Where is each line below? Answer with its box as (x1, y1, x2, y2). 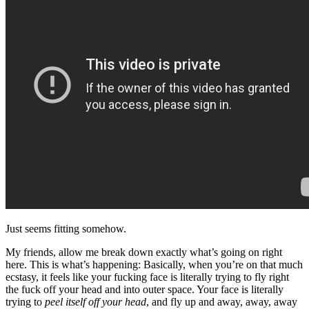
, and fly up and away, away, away (146, 295, 297, 308)
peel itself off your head (45, 295, 146, 308)
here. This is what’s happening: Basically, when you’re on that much (6, 258, 303, 270)
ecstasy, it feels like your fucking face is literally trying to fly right (6, 270, 289, 283)
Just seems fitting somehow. (6, 222, 126, 235)
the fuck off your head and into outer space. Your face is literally (6, 283, 283, 295)
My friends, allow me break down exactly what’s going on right (6, 246, 282, 258)
